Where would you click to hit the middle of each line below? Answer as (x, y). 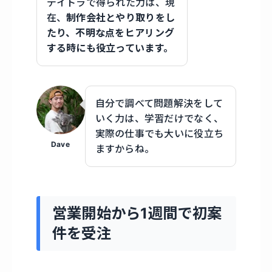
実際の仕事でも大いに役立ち (159, 133)
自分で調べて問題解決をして (159, 103)
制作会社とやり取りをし (121, 17)
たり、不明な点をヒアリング (110, 32)
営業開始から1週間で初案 (137, 213)
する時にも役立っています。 (110, 48)
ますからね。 (125, 148)
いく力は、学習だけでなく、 (159, 118)
